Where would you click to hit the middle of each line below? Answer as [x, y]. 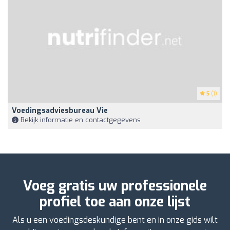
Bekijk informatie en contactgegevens [80, 120]
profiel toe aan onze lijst [115, 202]
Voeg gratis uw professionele [115, 186]
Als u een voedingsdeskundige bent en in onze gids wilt [115, 220]
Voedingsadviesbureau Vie [60, 111]
